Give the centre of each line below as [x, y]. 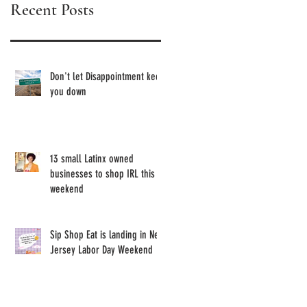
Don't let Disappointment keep [108, 77]
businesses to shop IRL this [102, 174]
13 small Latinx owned [92, 159]
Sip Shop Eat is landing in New [107, 235]
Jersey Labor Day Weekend [101, 250]
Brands [207, 40]
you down [68, 92]
